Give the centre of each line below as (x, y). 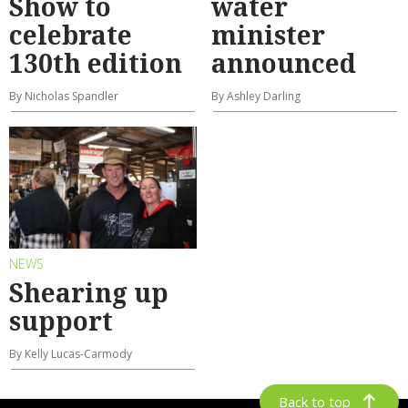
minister (268, 35)
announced (284, 63)
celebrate (71, 35)
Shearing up (89, 292)
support (61, 320)
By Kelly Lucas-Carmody (71, 353)
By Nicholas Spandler (64, 97)
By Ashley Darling (256, 97)
